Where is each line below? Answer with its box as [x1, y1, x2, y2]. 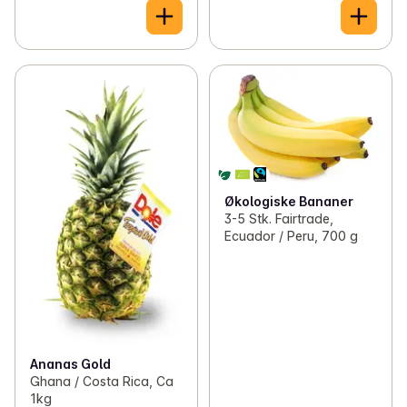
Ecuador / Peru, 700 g [223, 228, 358, 244]
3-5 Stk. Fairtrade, [223, 211, 333, 227]
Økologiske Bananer [223, 194, 353, 210]
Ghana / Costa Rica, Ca [30, 372, 174, 389]
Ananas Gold [30, 355, 111, 372]
